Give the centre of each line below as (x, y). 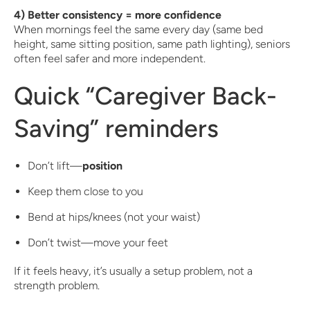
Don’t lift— (55, 166)
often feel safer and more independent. (110, 58)
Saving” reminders (116, 128)
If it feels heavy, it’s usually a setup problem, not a (133, 271)
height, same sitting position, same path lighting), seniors (152, 44)
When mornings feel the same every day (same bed (138, 29)
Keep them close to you (85, 191)
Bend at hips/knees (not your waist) (114, 217)
